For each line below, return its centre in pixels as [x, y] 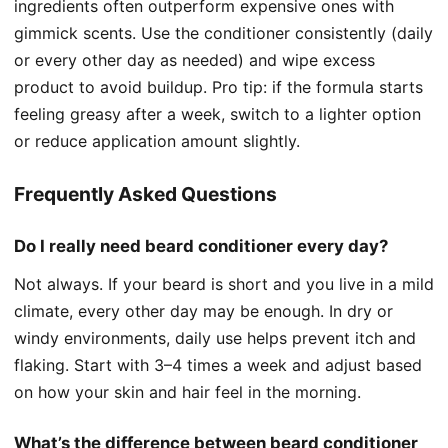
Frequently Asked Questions [145, 193]
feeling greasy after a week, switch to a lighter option [217, 113]
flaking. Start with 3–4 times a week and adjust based [218, 364]
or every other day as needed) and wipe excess [194, 59]
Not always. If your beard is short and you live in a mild [224, 283]
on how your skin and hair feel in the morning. [187, 391]
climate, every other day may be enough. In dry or [203, 310]
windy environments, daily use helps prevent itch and [215, 337]
